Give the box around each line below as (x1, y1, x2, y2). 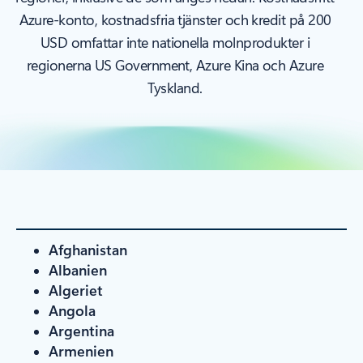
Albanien (49, 259, 107, 280)
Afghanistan (49, 239, 127, 259)
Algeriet (49, 280, 103, 300)
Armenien (49, 340, 113, 361)
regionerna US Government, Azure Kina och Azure (26, 54, 324, 75)
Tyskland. (147, 77, 203, 97)
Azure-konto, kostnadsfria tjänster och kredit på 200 (19, 9, 331, 29)
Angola (49, 300, 96, 320)
